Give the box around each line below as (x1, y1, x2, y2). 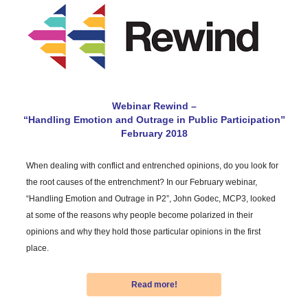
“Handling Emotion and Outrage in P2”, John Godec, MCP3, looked (26, 193, 276, 203)
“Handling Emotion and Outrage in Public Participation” (23, 114, 285, 126)
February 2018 (120, 128, 188, 140)
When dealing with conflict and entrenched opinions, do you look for (26, 160, 278, 170)
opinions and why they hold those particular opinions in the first (26, 226, 261, 236)
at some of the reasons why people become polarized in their (26, 210, 253, 220)
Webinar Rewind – (111, 100, 197, 112)
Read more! (131, 279, 177, 289)
